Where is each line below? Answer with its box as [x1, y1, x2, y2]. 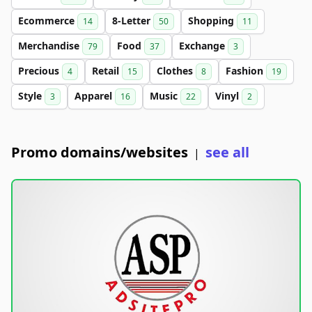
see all [205, 143, 249, 162]
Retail [92, 64, 122, 77]
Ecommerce [18, 14, 77, 27]
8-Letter [112, 14, 153, 27]
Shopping [188, 14, 237, 27]
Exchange [179, 39, 228, 52]
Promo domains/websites [11, 143, 188, 162]
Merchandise [18, 39, 82, 52]
